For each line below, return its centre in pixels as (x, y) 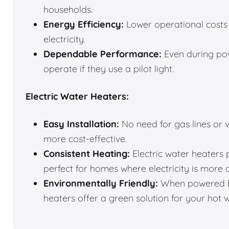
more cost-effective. (85, 139)
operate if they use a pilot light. (109, 69)
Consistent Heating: (87, 154)
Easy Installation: (81, 124)
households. (68, 10)
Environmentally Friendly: (101, 184)
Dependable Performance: (102, 54)
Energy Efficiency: (84, 25)
